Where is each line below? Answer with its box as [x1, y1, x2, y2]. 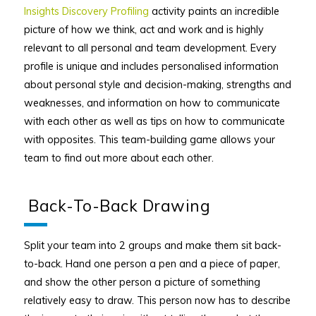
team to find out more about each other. [23, 150, 214, 164]
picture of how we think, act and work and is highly [23, 22, 264, 36]
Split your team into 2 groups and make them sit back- [23, 238, 281, 253]
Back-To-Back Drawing [23, 195, 211, 216]
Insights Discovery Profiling [23, 4, 149, 18]
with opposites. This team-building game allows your [23, 132, 275, 146]
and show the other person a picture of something [23, 275, 260, 289]
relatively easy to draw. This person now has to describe [23, 293, 291, 308]
